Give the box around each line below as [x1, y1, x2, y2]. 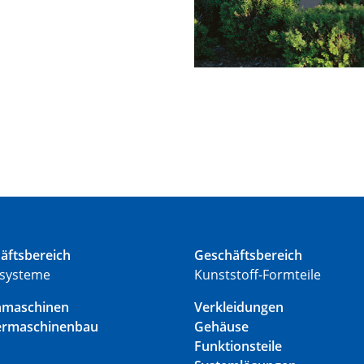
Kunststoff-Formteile [194, 266, 321, 284]
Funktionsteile [194, 337, 282, 355]
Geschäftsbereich [194, 246, 302, 264]
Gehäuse [194, 318, 249, 336]
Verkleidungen [194, 298, 284, 316]
